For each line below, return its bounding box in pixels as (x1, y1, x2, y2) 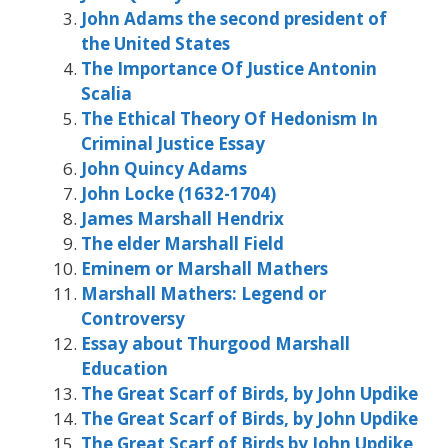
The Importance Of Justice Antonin (81, 57, 377, 81)
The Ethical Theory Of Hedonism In (81, 107, 378, 131)
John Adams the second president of (81, 7, 387, 31)
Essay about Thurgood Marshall (81, 332, 350, 356)
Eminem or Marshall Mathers (81, 257, 328, 281)
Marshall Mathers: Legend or (81, 282, 326, 306)
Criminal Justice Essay (81, 132, 265, 156)
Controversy (81, 307, 185, 331)
